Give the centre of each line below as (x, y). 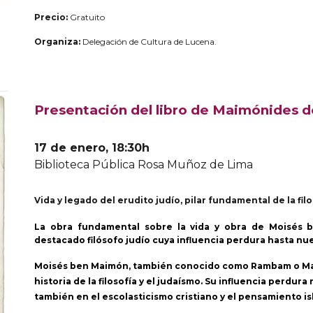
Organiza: (58, 42)
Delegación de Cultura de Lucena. (149, 42)
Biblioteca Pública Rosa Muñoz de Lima (144, 165)
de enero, (80, 148)
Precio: (51, 17)
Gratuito (87, 17)
